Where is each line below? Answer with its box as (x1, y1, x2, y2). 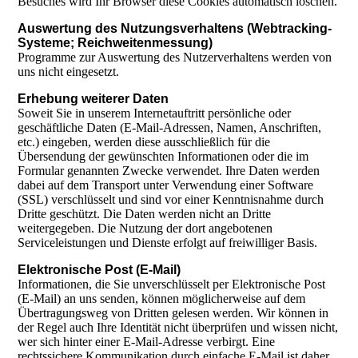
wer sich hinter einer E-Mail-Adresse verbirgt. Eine (18, 335, 276, 349)
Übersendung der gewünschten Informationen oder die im (18, 149, 309, 164)
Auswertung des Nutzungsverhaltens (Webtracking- (18, 22, 332, 36)
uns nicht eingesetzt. (18, 65, 120, 79)
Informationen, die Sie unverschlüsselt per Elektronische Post (18, 277, 326, 292)
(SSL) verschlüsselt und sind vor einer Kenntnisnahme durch (18, 193, 324, 207)
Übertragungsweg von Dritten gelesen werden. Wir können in (18, 306, 329, 320)
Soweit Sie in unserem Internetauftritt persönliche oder (18, 106, 292, 121)
